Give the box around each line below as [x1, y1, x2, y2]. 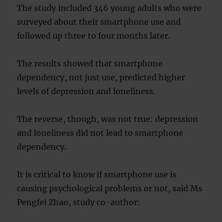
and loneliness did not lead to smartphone [17, 128, 184, 138]
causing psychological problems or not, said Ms [17, 183, 203, 194]
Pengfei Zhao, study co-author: [17, 197, 141, 208]
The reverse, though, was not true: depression [17, 114, 199, 124]
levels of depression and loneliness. [17, 86, 156, 97]
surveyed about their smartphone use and [17, 17, 181, 27]
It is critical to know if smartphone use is [17, 169, 177, 180]
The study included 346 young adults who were [17, 3, 202, 13]
